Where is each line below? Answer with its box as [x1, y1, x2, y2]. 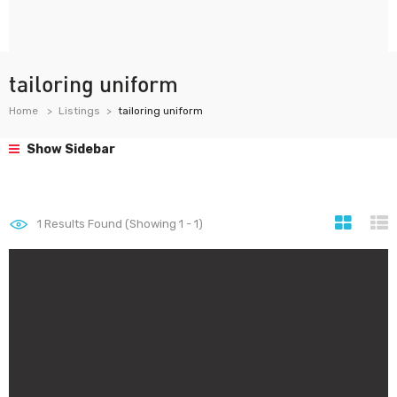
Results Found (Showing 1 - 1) [42, 217, 203, 230]
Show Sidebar [24, 142, 115, 157]
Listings [58, 105, 100, 117]
